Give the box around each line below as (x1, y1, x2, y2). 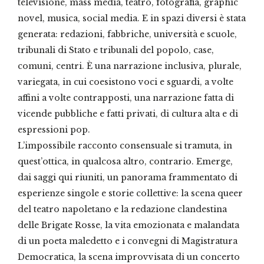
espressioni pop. (18, 124, 90, 135)
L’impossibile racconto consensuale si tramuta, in (18, 140, 232, 151)
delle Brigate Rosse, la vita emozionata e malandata (18, 219, 239, 230)
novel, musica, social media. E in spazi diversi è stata (18, 12, 246, 24)
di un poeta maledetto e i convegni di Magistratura (18, 235, 237, 246)
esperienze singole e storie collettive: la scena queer (18, 187, 243, 199)
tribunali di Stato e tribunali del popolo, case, (18, 44, 214, 55)
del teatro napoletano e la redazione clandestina (18, 203, 227, 214)
